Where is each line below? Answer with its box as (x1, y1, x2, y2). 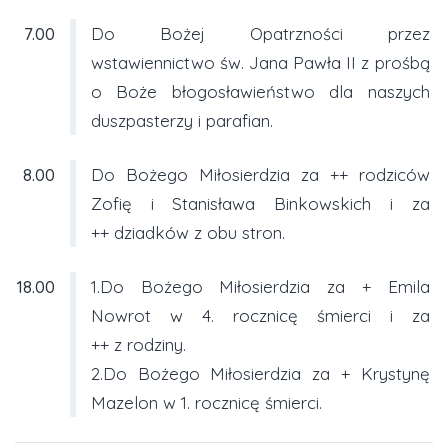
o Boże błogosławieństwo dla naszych (90, 80, 430, 102)
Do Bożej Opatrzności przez (90, 22, 430, 44)
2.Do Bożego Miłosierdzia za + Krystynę (90, 362, 430, 384)
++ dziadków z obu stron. (90, 221, 285, 243)
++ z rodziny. (90, 333, 186, 355)
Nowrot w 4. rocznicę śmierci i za (90, 304, 430, 326)
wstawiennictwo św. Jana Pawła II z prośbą (90, 51, 430, 73)
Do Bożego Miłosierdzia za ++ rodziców (90, 163, 430, 185)
